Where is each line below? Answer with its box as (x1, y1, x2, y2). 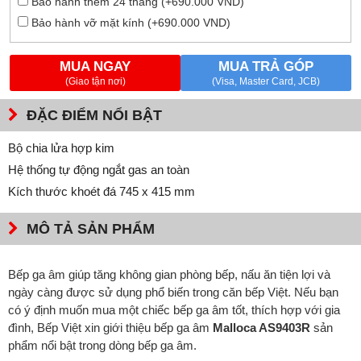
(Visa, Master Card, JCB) (212, 76, 320, 88)
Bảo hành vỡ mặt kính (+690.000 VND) (27, 15, 230, 29)
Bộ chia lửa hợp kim (8, 141, 114, 156)
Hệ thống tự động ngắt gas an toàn (8, 163, 189, 177)
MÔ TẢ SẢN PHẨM (27, 221, 155, 238)
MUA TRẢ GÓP (218, 59, 313, 75)
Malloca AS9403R (213, 320, 313, 334)
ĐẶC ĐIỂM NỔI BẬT (27, 107, 162, 124)
